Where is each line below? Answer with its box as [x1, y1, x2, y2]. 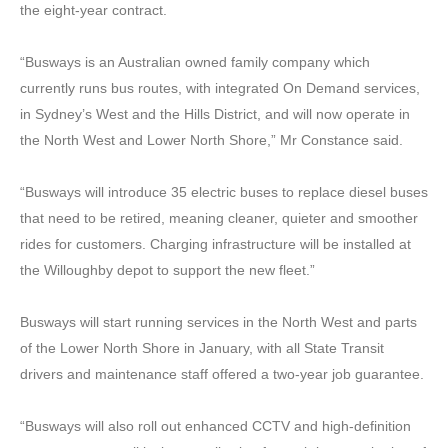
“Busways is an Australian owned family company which [20, 53, 370, 70]
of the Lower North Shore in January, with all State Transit [20, 339, 384, 356]
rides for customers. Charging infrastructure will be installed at [20, 235, 411, 252]
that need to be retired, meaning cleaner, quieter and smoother [20, 209, 418, 226]
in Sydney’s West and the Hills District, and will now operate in [20, 105, 410, 122]
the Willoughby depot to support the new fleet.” [20, 261, 315, 278]
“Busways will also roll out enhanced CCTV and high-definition [20, 417, 411, 434]
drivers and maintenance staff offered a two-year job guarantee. [20, 365, 424, 382]
